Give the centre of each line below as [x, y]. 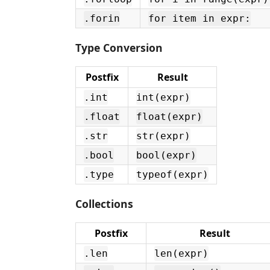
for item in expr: [199, 18]
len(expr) [181, 253]
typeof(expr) [172, 174]
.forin [102, 18]
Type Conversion [119, 47]
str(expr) [163, 136]
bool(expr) [166, 155]
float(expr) [169, 117]
